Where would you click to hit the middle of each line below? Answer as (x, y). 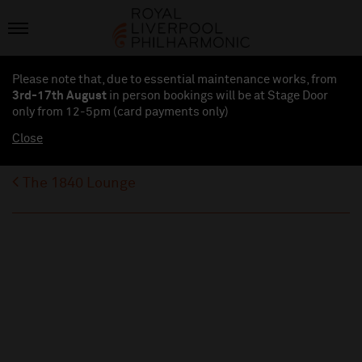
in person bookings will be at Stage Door (217, 96)
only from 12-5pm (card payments (107, 112)
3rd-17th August (59, 96)
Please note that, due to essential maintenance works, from (175, 80)
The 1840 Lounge (79, 184)
